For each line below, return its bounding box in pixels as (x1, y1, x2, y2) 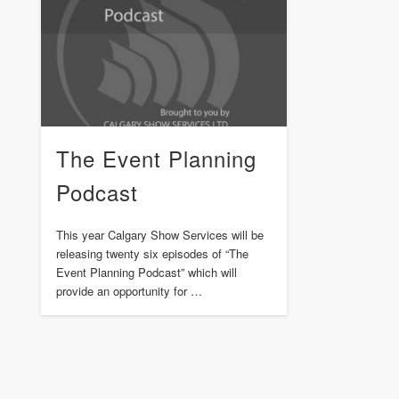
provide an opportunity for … (55, 282, 202, 300)
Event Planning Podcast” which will (55, 264, 237, 281)
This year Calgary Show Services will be (55, 226, 264, 244)
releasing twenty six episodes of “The (55, 245, 248, 263)
